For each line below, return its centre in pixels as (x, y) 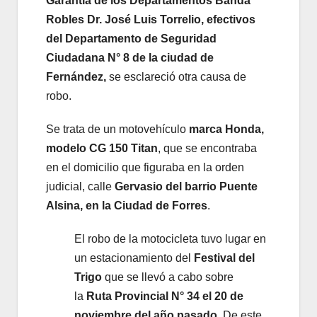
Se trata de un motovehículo (116, 129)
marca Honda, (225, 129)
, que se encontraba (207, 149)
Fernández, (77, 77)
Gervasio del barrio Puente (186, 187)
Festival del (224, 258)
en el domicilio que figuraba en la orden (145, 168)
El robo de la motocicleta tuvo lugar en (170, 239)
